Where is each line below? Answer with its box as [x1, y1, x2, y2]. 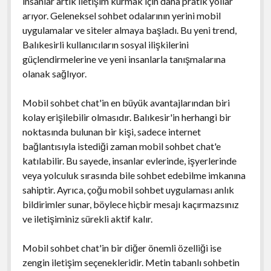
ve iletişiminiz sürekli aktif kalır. [22, 212, 152, 224]
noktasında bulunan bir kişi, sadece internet [22, 125, 201, 137]
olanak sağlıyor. [22, 67, 87, 79]
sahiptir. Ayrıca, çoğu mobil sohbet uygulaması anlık [22, 183, 234, 195]
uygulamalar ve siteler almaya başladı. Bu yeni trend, [22, 24, 237, 36]
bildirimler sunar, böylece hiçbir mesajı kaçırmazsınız [22, 198, 239, 210]
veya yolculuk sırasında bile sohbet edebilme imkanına [22, 169, 246, 181]
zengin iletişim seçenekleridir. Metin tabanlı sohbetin [22, 256, 240, 268]
